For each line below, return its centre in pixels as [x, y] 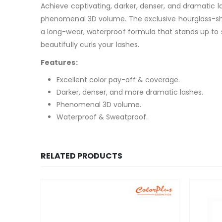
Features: [59, 62]
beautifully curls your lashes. [90, 45]
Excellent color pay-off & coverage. [118, 80]
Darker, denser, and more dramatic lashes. [130, 92]
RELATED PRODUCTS [82, 156]
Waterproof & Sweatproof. [102, 117]
